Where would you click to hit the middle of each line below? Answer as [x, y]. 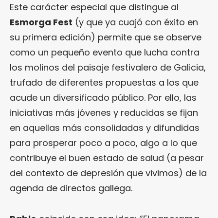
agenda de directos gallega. [71, 188]
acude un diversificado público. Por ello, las [103, 97]
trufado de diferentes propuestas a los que [104, 82]
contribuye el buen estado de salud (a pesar [107, 158]
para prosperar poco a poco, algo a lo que [103, 143]
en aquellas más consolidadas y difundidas [105, 127]
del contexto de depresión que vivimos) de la [108, 173]
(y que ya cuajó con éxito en [135, 22]
